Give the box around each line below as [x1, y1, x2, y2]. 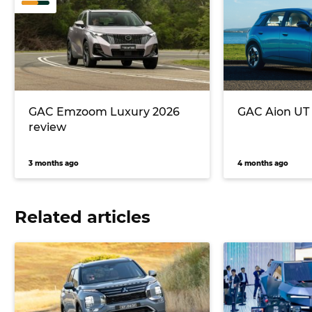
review [29, 120, 66, 134]
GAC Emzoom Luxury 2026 [29, 104, 180, 118]
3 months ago [29, 158, 79, 168]
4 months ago [237, 158, 288, 168]
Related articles [15, 206, 150, 227]
